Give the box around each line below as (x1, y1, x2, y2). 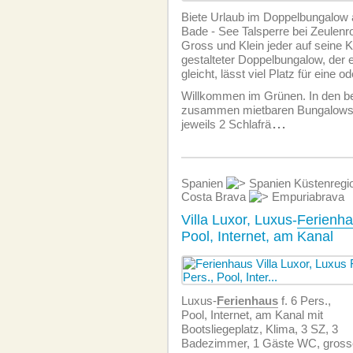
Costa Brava (181, 190, 249, 203)
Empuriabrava (269, 190, 344, 203)
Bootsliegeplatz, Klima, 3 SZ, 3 (181, 322, 338, 336)
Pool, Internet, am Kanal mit (181, 308, 323, 321)
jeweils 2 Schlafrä (181, 117, 271, 131)
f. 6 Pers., (278, 294, 331, 307)
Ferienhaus (217, 294, 278, 307)
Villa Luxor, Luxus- (181, 212, 297, 228)
